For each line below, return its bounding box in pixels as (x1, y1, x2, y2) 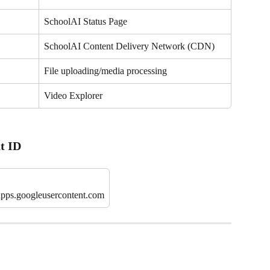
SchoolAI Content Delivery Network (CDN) (44, 41, 215, 52)
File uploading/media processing (44, 66, 167, 77)
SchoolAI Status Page (44, 16, 127, 27)
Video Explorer (44, 90, 102, 101)
